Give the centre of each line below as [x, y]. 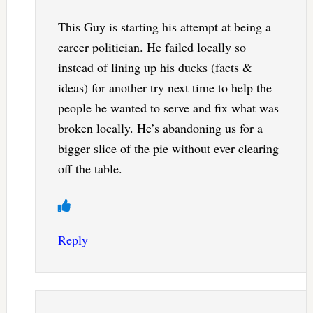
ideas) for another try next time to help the [165, 87]
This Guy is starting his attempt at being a [164, 26]
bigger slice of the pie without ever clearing [168, 148]
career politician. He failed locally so [152, 46]
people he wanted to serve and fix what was [168, 107]
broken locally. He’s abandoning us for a [160, 128]
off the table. [90, 168]
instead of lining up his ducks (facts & [155, 67]
